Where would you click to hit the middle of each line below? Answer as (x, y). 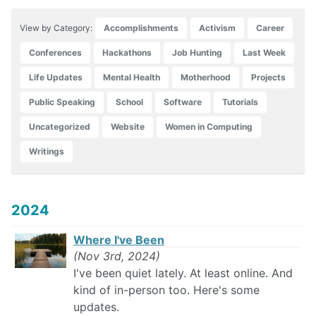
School (129, 102)
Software (183, 102)
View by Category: (57, 28)
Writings (47, 152)
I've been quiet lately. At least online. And (183, 273)
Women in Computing (209, 127)
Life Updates (56, 78)
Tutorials (240, 102)
